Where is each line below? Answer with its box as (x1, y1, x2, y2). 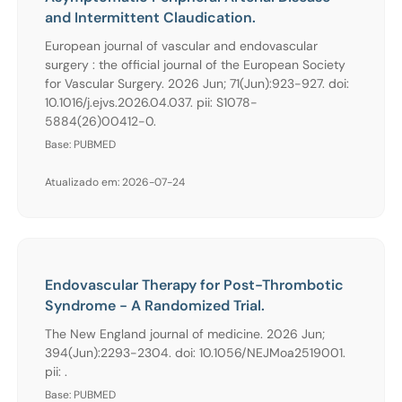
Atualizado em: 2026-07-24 (45, 174, 185, 189)
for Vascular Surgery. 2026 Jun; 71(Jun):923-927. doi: (45, 74, 349, 92)
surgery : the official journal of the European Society (45, 56, 345, 73)
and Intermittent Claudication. (45, 7, 256, 27)
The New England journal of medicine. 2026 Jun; (45, 325, 325, 342)
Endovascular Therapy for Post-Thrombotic (45, 275, 344, 294)
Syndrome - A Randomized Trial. (45, 295, 265, 315)
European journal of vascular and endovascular (45, 37, 318, 54)
